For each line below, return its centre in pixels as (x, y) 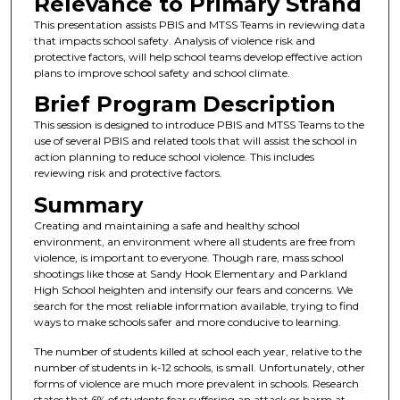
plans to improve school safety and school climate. (162, 72)
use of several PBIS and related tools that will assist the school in (195, 141)
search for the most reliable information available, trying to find (196, 305)
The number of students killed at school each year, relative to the (197, 352)
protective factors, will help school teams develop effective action (198, 56)
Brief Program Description (184, 104)
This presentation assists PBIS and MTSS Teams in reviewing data (199, 24)
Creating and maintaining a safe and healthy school (167, 225)
